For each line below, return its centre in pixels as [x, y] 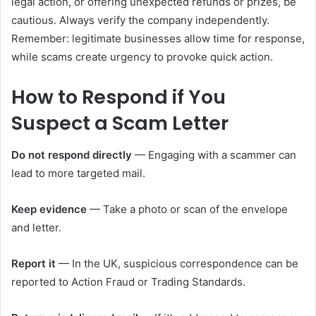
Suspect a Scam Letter [120, 123]
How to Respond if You [119, 97]
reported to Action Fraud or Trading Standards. [128, 281]
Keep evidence [49, 209]
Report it [34, 263]
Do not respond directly [72, 154]
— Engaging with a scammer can [214, 154]
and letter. [36, 227]
